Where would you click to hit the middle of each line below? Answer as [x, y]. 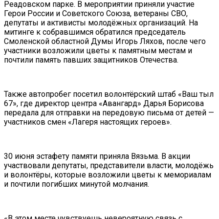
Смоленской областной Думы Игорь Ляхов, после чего [105, 42]
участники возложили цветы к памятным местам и [98, 51]
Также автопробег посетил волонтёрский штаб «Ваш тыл [109, 94]
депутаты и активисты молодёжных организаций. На [101, 23]
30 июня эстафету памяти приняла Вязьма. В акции [97, 156]
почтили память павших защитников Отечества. [92, 60]
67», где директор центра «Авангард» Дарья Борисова [104, 104]
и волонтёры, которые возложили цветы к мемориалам [108, 175]
